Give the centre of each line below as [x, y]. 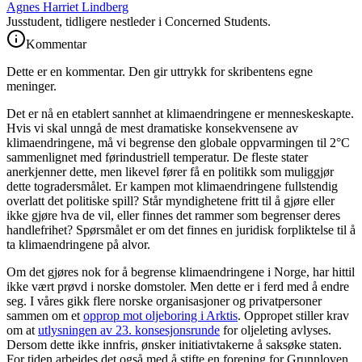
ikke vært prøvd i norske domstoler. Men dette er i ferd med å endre [178, 286]
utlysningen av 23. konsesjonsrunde [129, 330]
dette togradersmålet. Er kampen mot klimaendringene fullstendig [172, 186]
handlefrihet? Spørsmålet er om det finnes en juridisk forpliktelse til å [181, 229]
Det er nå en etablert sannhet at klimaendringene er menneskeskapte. [180, 113]
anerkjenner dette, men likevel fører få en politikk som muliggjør [170, 171]
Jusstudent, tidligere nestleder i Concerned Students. [139, 21]
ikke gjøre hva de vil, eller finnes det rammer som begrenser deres [173, 215]
